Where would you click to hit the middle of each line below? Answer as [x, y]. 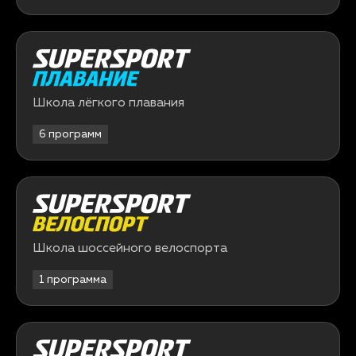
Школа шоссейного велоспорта [130, 249]
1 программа [73, 280]
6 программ [70, 134]
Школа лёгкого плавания [108, 103]
